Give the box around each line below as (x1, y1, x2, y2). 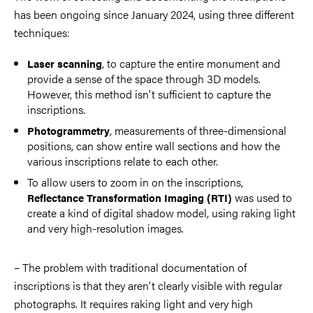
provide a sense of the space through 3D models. (27, 70, 261, 87)
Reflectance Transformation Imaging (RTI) (27, 189, 233, 205)
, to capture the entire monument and (102, 54, 281, 71)
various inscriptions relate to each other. (27, 152, 219, 169)
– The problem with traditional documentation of (14, 259, 247, 275)
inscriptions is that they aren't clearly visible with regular (14, 277, 282, 293)
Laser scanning (27, 55, 103, 71)
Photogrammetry (27, 122, 110, 138)
